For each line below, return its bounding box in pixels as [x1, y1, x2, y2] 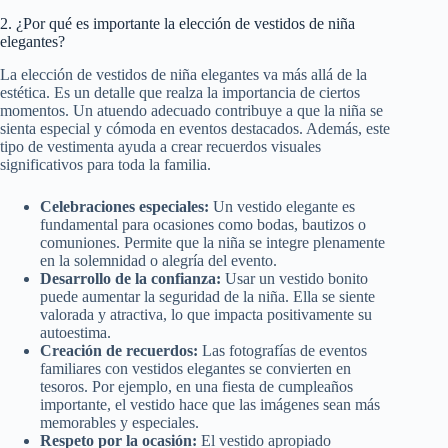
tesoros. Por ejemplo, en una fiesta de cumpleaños [40, 377, 353, 395]
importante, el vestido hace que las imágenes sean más [40, 395, 380, 413]
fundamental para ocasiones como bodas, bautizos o [40, 215, 366, 233]
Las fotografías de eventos [198, 341, 367, 359]
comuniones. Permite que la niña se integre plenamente [40, 233, 385, 251]
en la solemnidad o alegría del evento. [40, 251, 277, 269]
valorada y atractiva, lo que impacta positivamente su [40, 305, 372, 323]
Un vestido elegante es [209, 197, 355, 215]
